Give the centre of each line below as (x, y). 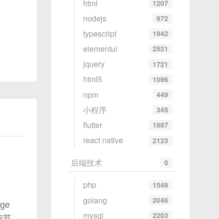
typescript (99, 33)
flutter (92, 125)
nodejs (95, 18)
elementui (100, 49)
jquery (94, 64)
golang (95, 200)
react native (103, 140)
